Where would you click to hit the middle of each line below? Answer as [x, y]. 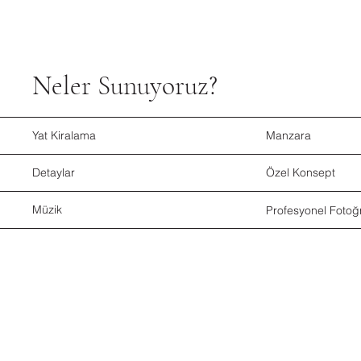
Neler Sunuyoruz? [125, 86]
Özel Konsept [301, 173]
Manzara [289, 136]
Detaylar [54, 173]
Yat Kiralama [64, 135]
